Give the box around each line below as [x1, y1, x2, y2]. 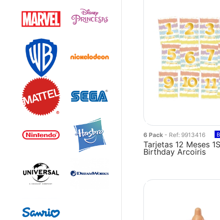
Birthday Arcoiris [143, 147, 206, 157]
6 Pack [143, 131, 165, 138]
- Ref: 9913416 [165, 131, 206, 138]
